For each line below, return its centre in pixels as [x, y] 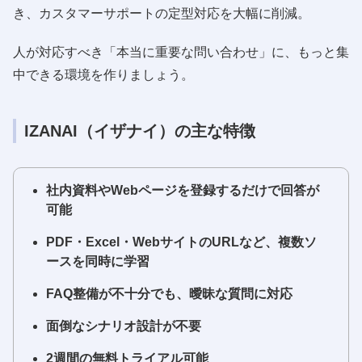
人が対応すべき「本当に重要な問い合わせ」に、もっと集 [181, 52]
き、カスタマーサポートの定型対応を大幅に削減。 [162, 13]
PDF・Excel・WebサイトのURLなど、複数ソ [181, 242]
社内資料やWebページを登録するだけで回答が [183, 190]
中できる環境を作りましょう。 [103, 74]
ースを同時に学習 [98, 261]
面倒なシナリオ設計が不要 [124, 326]
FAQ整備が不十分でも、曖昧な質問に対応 [169, 293]
